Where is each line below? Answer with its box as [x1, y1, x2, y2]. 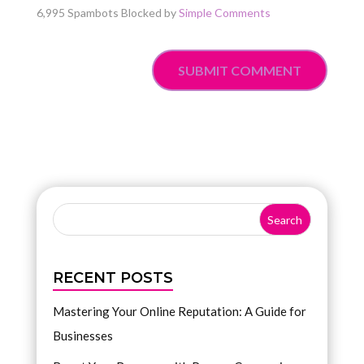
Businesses [52, 328, 113, 343]
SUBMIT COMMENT [178, 63, 302, 79]
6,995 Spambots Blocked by [36, 6, 179, 20]
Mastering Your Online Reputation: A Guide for [52, 304, 306, 318]
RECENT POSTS [52, 269, 173, 287]
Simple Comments [178, 6, 271, 20]
